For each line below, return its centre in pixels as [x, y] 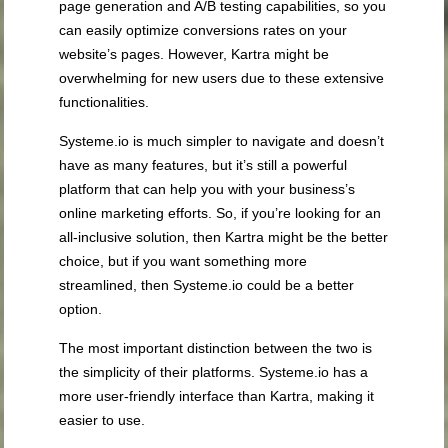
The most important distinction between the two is [216, 348]
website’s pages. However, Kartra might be [194, 54]
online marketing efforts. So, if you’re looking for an [220, 213]
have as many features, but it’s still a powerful [203, 165]
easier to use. [102, 420]
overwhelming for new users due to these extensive [222, 78]
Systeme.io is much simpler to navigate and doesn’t [222, 141]
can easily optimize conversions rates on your [203, 30]
